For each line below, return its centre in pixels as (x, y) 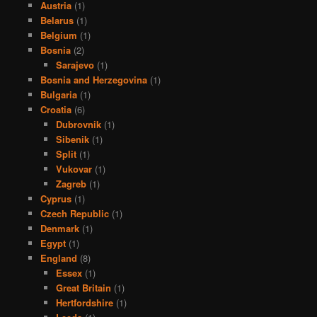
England (58, 258)
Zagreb (71, 184)
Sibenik (73, 139)
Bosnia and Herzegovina (93, 80)
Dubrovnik (79, 125)
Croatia (56, 110)
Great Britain (84, 288)
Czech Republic (74, 214)
